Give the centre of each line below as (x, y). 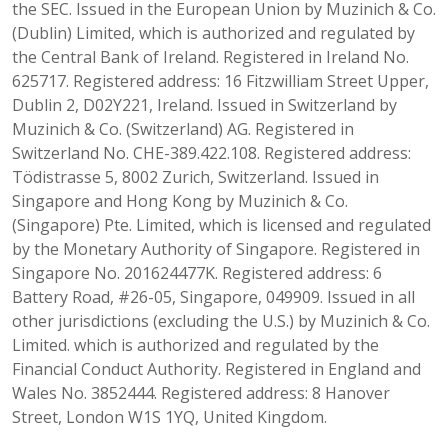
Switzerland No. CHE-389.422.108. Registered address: (211, 152)
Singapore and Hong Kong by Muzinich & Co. (180, 200)
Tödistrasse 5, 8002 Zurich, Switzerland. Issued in (195, 176)
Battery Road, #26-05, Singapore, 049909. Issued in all (213, 296)
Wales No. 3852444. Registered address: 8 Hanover (201, 392)
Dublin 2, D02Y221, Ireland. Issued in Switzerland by (204, 104)
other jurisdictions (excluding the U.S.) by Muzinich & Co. (221, 320)
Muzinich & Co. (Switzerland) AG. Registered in (183, 128)
